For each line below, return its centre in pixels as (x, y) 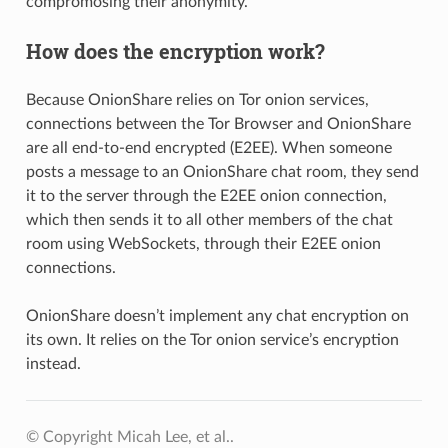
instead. (53, 363)
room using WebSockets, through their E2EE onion (203, 243)
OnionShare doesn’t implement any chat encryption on (217, 315)
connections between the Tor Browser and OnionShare (218, 123)
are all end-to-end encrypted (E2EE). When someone (208, 147)
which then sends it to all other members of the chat (209, 219)
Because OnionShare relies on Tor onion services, (197, 99)
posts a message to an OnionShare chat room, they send (222, 171)
